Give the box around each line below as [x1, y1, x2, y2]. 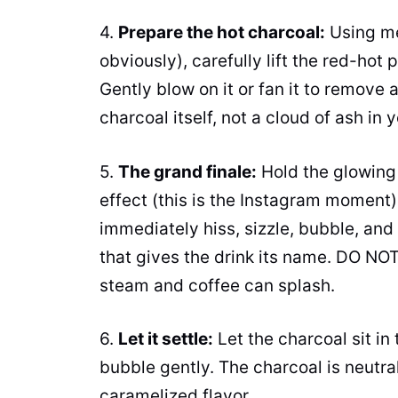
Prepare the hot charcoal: [118, 22, 325, 44]
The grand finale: [118, 161, 257, 182]
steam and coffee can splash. [99, 275, 335, 296]
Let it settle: [118, 329, 213, 350]
